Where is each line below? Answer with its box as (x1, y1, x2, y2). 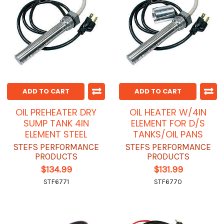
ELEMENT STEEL (25, 128, 87, 141)
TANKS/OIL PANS (133, 128, 203, 141)
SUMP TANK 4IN (23, 117, 89, 130)
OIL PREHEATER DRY (15, 106, 96, 119)
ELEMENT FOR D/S (131, 117, 205, 130)
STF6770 (154, 177, 182, 186)
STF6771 (43, 177, 69, 186)
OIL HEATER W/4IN (129, 106, 206, 119)
